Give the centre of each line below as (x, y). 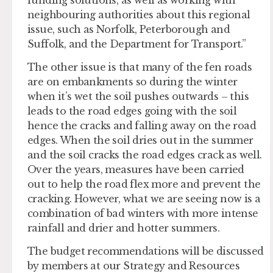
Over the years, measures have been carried (136, 169)
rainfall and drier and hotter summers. (124, 228)
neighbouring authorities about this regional (139, 14)
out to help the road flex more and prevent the (144, 184)
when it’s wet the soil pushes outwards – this (138, 96)
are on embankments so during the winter (133, 81)
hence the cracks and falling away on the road (142, 125)
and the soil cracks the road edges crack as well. (145, 154)
